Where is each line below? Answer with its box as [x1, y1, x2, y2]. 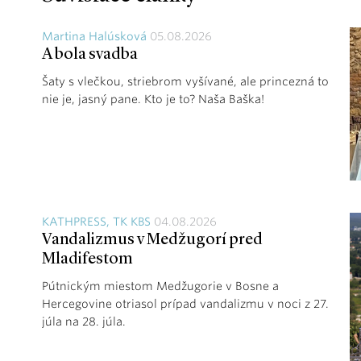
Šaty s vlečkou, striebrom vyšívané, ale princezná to [42, 75, 329, 89]
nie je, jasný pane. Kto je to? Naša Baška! [42, 93, 264, 106]
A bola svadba [42, 47, 138, 64]
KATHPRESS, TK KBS [42, 215, 151, 229]
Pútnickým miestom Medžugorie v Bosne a [42, 280, 279, 293]
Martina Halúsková [42, 30, 147, 44]
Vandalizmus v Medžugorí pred [42, 232, 263, 249]
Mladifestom [42, 251, 133, 268]
